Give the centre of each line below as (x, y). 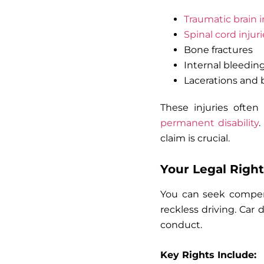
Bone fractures (218, 49)
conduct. (181, 225)
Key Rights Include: (208, 255)
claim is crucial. (195, 138)
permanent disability (209, 123)
